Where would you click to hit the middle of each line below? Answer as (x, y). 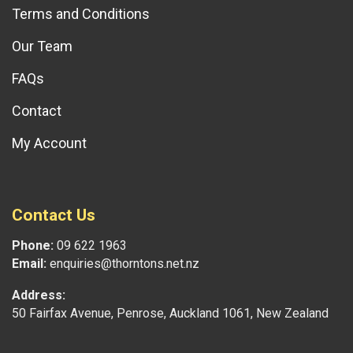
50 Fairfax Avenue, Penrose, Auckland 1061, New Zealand (170, 314)
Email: (29, 264)
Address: (39, 295)
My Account (49, 143)
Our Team (42, 46)
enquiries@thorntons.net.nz (123, 264)
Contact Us (54, 216)
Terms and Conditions (81, 14)
